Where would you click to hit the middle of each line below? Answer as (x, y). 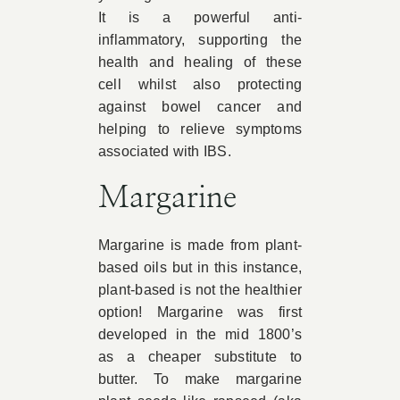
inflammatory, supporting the (200, 40)
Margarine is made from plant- (200, 246)
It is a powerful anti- (200, 18)
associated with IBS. (164, 152)
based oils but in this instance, (200, 268)
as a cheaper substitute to (200, 357)
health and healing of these (200, 62)
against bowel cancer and (200, 107)
